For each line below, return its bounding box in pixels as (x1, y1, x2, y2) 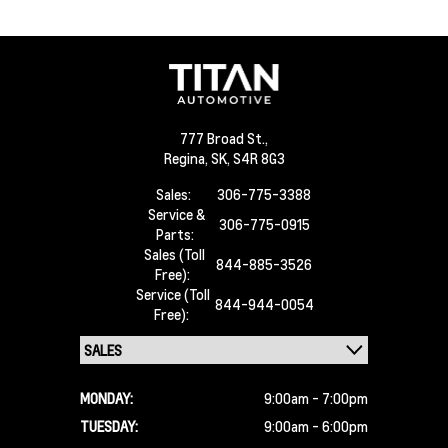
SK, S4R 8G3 (210, 149, 285, 167)
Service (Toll (135, 285, 210, 303)
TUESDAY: (80, 417, 138, 435)
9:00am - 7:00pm (264, 389, 368, 407)
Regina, (163, 149, 211, 167)
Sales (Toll (143, 245, 205, 263)
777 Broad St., (180, 129, 268, 147)
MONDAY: (80, 389, 133, 407)
